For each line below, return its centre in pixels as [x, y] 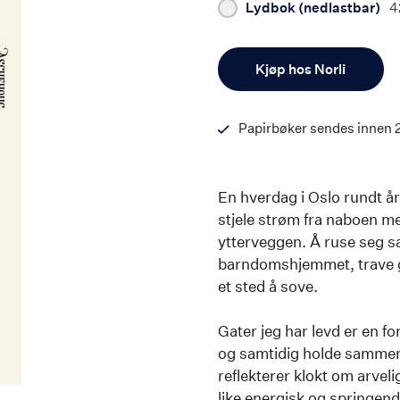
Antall [252, 57]
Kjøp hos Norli [301, 69]
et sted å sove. [268, 286]
